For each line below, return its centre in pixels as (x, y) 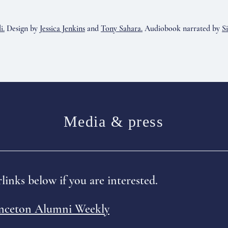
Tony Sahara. (122, 28)
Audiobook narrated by (182, 28)
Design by (22, 28)
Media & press (113, 121)
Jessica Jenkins (62, 28)
